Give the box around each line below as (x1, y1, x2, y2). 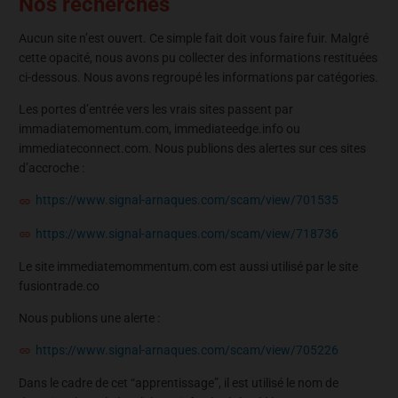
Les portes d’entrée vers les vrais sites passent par (19, 102, 293, 117)
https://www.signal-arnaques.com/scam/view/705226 (36, 342, 338, 357)
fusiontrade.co (19, 278, 99, 293)
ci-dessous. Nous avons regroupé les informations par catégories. (19, 70, 378, 85)
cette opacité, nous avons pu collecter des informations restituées (19, 51, 378, 66)
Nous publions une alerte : (19, 310, 160, 325)
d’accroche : (19, 161, 84, 176)
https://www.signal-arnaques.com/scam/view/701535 (36, 193, 338, 208)
